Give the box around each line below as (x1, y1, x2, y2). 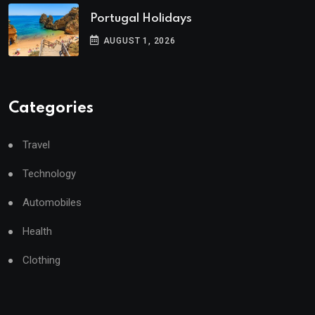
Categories (8, 101, 94, 116)
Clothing (22, 254, 60, 266)
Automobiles (22, 196, 82, 209)
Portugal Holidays (90, 13, 192, 25)
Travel (22, 139, 50, 151)
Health (22, 225, 52, 238)
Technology (22, 167, 76, 180)
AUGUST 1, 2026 (100, 36, 176, 46)
